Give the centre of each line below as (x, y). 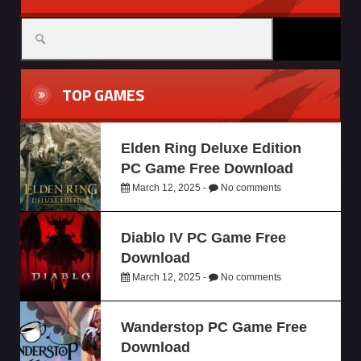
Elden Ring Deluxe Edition (211, 148)
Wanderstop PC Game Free (214, 327)
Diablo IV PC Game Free (203, 237)
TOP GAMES (102, 94)
